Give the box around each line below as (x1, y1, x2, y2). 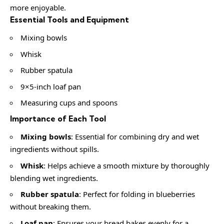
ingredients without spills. (10, 144, 99, 154)
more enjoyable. (10, 2, 66, 12)
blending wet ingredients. (10, 172, 98, 183)
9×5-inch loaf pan (20, 81, 81, 91)
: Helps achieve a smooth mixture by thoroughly (43, 160, 209, 170)
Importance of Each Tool (10, 113, 106, 123)
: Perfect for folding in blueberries (79, 189, 195, 199)
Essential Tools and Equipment (10, 14, 129, 24)
